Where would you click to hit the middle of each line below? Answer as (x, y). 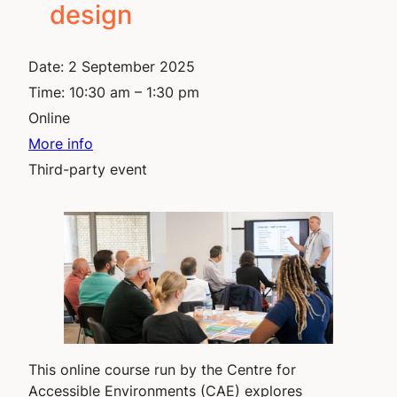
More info (61, 144)
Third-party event (88, 170)
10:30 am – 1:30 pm (134, 93)
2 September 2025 (132, 67)
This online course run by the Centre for (162, 369)
